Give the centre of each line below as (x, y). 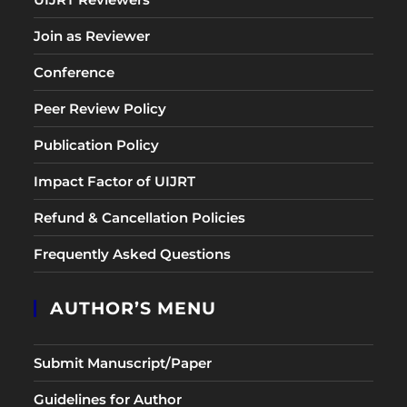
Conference (74, 72)
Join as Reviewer (92, 36)
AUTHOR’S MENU (134, 308)
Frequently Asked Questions (133, 254)
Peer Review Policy (100, 109)
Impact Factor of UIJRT (115, 181)
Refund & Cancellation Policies (140, 218)
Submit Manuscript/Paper (123, 363)
